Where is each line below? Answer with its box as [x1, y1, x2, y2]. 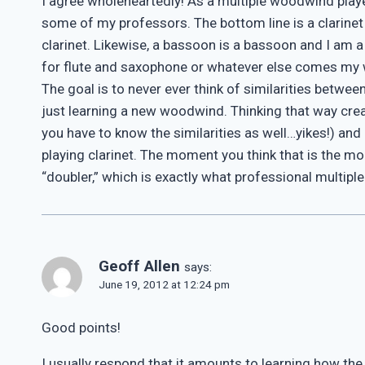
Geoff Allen [99, 257, 180, 275]
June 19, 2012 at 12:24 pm [99, 278, 230, 291]
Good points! [42, 319, 121, 336]
